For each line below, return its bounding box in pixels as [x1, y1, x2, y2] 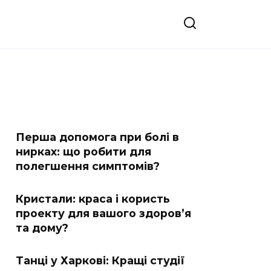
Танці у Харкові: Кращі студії [16, 254, 184, 267]
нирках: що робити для [16, 145, 151, 158]
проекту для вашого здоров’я [16, 207, 191, 220]
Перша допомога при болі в [16, 131, 179, 143]
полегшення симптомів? [16, 160, 160, 172]
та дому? [16, 221, 68, 234]
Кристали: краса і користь [16, 192, 170, 205]
